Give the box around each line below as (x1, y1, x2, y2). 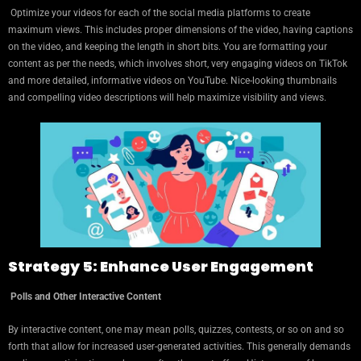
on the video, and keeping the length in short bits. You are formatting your (8, 40, 327, 52)
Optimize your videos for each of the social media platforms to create (8, 6, 310, 19)
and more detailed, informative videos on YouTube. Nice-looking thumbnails (8, 74, 337, 86)
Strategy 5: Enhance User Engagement (8, 256, 313, 277)
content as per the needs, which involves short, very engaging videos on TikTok (8, 57, 347, 69)
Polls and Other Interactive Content (8, 291, 161, 303)
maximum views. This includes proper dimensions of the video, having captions (8, 23, 353, 35)
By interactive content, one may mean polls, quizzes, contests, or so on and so (8, 324, 344, 336)
